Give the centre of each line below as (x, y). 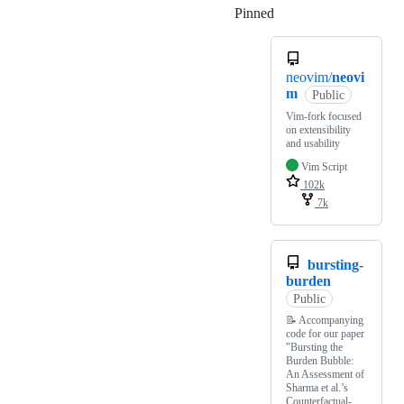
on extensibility (318, 130)
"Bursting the (314, 348)
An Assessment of (325, 375)
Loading (298, 14)
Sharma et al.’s (317, 388)
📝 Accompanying (325, 321)
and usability (313, 144)
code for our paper (325, 334)
